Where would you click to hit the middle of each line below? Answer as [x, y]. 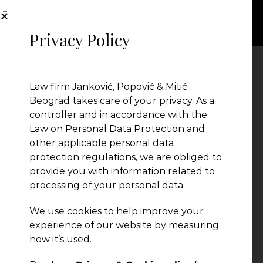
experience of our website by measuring [124, 225]
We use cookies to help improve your [117, 211]
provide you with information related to [122, 171]
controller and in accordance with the [118, 115]
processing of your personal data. [107, 185]
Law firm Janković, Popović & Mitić [108, 87]
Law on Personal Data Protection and [117, 129]
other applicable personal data [102, 143]
